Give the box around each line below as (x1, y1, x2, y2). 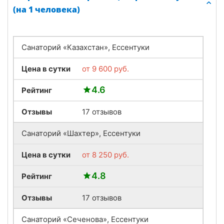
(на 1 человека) (13, 3, 80, 15)
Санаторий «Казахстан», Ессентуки (21, 42, 149, 52)
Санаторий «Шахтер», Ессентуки (21, 128, 140, 138)
